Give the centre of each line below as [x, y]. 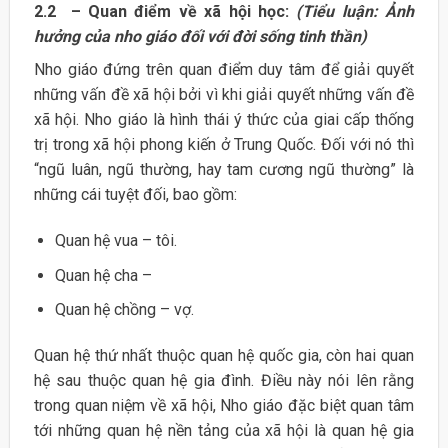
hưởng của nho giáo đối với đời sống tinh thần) [200, 37]
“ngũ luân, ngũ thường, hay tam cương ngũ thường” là [224, 170]
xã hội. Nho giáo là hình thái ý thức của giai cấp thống [224, 120]
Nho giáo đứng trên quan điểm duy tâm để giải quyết [224, 70]
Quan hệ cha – [103, 275]
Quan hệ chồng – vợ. [124, 310]
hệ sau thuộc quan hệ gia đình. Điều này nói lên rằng [224, 381]
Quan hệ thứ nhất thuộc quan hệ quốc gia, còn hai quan [224, 356]
